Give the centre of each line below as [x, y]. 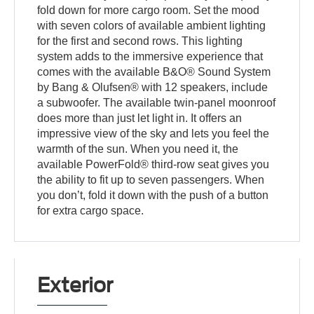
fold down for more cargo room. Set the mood [149, 11]
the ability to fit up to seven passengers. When [151, 180]
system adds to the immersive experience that [150, 57]
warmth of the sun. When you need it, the [138, 149]
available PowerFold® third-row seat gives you [153, 165]
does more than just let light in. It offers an [140, 118]
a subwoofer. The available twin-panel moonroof [157, 103]
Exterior [75, 286]
